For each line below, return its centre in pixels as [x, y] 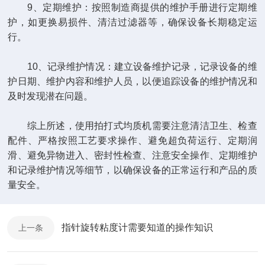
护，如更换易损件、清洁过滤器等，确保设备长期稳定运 [132, 22]
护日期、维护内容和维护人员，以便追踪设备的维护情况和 [132, 82]
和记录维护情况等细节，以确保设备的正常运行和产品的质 [132, 170]
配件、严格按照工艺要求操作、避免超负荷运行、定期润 [132, 141]
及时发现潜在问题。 [51, 96]
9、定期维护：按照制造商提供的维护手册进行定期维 [132, 8]
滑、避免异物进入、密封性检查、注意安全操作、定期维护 [132, 156]
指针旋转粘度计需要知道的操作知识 [137, 228]
